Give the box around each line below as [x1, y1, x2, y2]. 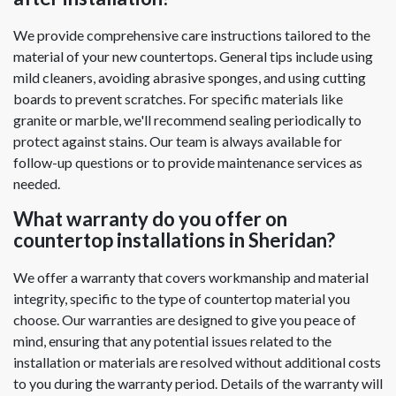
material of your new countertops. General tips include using [13, 48, 373, 65]
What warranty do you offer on [13, 207, 287, 232]
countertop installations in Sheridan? [13, 228, 335, 253]
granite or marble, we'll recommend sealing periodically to [13, 111, 362, 129]
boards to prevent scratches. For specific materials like [13, 90, 343, 108]
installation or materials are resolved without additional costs [13, 354, 381, 371]
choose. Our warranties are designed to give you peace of [13, 311, 356, 329]
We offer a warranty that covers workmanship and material [13, 269, 369, 286]
